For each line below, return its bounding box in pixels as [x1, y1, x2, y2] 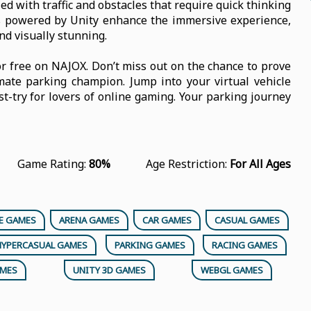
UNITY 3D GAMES [72, 264, 146, 276]
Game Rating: [17, 156, 89, 171]
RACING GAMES [211, 239, 278, 251]
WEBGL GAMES [201, 264, 264, 276]
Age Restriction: [145, 156, 230, 171]
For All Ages [229, 156, 291, 171]
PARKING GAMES [114, 239, 185, 251]
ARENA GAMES [58, 214, 119, 226]
